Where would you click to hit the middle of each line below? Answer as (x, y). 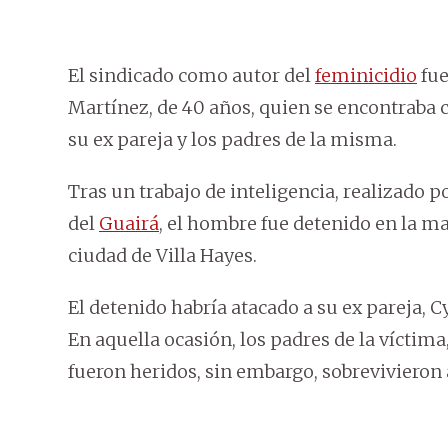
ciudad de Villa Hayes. (162, 256)
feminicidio (366, 76)
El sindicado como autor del (191, 76)
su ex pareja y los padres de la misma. (232, 140)
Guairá (129, 224)
